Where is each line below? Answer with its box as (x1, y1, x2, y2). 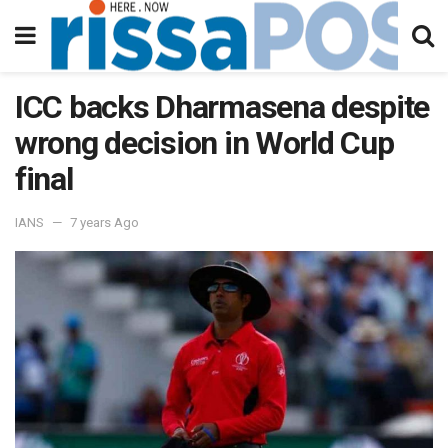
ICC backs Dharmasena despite (15, 88, 430, 126)
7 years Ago (70, 214, 139, 230)
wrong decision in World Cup (15, 124, 394, 162)
